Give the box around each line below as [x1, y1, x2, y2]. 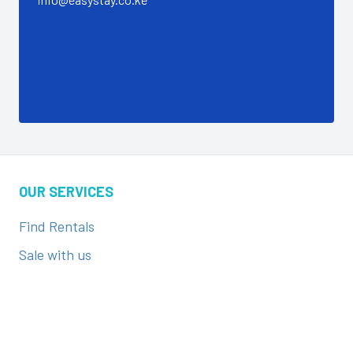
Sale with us [19, 246, 91, 263]
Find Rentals [19, 217, 95, 235]
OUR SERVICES [19, 183, 113, 200]
